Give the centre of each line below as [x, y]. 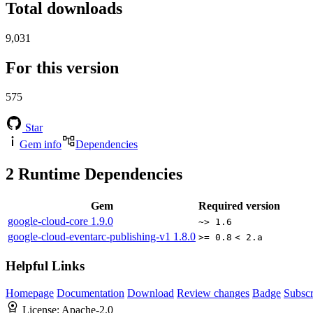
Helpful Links [45, 265]
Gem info [41, 145]
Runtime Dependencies [98, 174]
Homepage [30, 293]
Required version [239, 206]
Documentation [90, 293]
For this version [62, 67]
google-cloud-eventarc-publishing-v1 [90, 237]
